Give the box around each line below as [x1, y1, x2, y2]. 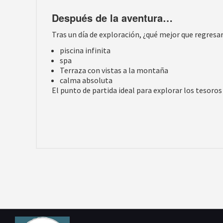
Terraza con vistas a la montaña [60, 65, 168, 75]
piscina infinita [60, 45, 111, 55]
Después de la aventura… [52, 10, 173, 25]
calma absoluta [60, 75, 112, 85]
